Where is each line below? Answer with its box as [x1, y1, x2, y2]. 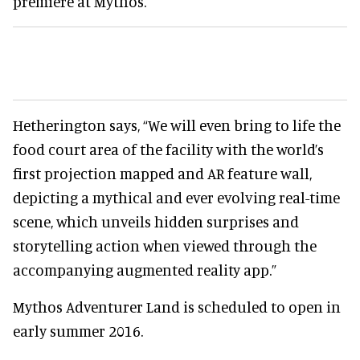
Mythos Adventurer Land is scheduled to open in [13, 297, 341, 316]
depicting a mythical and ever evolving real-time [13, 187, 340, 207]
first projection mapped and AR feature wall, [13, 163, 312, 182]
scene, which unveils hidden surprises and [13, 211, 299, 231]
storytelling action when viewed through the [13, 235, 317, 255]
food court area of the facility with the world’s [13, 139, 324, 158]
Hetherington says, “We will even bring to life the [13, 115, 341, 134]
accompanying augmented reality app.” [13, 260, 276, 279]
